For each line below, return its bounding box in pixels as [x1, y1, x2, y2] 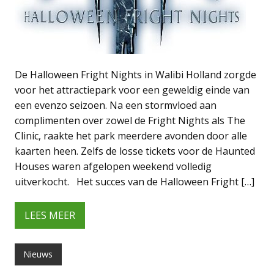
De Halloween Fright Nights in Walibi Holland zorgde [15, 68, 256, 82]
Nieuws [23, 248, 53, 261]
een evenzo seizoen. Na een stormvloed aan [15, 98, 217, 113]
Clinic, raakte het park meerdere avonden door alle [15, 129, 247, 143]
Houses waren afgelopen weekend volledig [15, 160, 212, 174]
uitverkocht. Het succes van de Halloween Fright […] [15, 175, 254, 189]
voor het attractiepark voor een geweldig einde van [15, 83, 250, 97]
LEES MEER [24, 208, 75, 222]
